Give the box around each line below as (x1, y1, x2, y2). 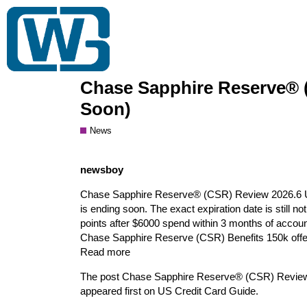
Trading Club (177, 12, 238, 23)
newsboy (80, 164, 123, 175)
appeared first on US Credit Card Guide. (80, 285, 258, 297)
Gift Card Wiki (80, 11, 156, 25)
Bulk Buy (259, 12, 299, 23)
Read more (80, 246, 130, 258)
